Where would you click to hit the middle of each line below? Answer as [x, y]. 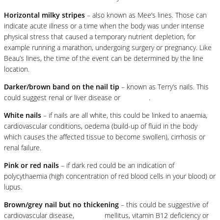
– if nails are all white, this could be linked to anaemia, [124, 115]
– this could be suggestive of [164, 204]
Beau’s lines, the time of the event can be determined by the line [104, 58]
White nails [23, 115]
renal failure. [23, 147]
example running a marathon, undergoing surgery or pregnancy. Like [108, 47]
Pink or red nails [31, 165]
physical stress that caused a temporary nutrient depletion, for [100, 36]
